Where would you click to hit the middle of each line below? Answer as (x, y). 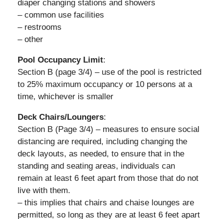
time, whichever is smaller (65, 96)
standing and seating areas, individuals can (96, 166)
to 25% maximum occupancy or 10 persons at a (105, 84)
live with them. (44, 190)
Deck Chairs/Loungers (60, 117)
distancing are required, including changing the (102, 141)
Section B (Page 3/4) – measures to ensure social (108, 129)
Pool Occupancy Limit (60, 60)
